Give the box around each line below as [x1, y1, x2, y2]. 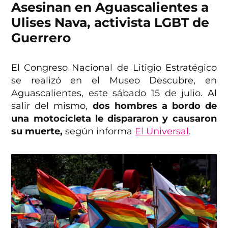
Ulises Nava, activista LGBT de [11, 14, 210, 30]
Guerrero [11, 30, 71, 45]
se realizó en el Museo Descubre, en [11, 74, 217, 86]
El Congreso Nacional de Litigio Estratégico [11, 62, 217, 73]
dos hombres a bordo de [92, 100, 217, 111]
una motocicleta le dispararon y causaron [11, 112, 217, 124]
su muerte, [11, 125, 66, 137]
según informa [65, 125, 135, 137]
